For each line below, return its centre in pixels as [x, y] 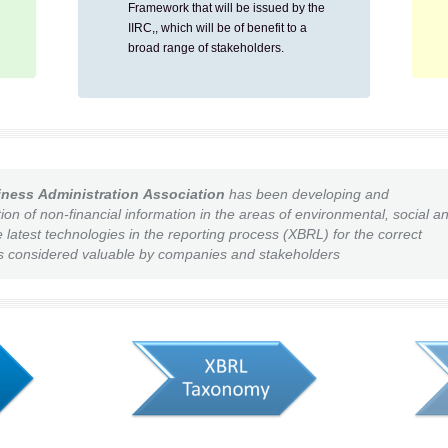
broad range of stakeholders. [206, 48]
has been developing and [309, 194]
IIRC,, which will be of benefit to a [217, 28]
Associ [166, 194]
